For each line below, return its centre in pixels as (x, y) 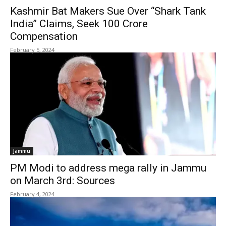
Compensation (46, 36)
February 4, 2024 (32, 194)
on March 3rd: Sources (63, 181)
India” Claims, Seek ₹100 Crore (79, 24)
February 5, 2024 (32, 50)
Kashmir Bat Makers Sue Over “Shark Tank (108, 11)
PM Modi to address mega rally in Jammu (108, 168)
